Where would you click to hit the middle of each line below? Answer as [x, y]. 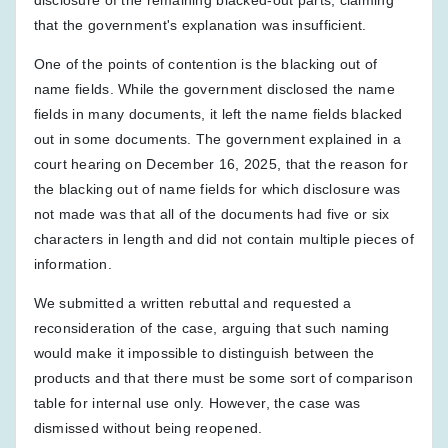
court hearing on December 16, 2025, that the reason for [220, 163]
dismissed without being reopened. [148, 427]
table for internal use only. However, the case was [197, 402]
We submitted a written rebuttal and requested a [192, 302]
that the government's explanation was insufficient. [200, 24]
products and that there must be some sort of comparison [223, 377]
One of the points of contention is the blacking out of [205, 63]
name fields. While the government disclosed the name [214, 88]
